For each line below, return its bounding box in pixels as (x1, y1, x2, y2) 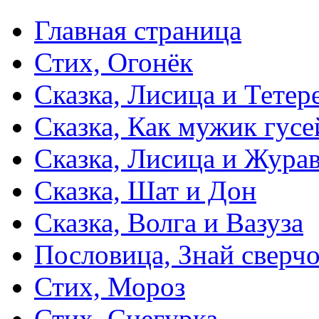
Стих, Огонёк (34, 47, 193, 78)
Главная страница (34, 15, 241, 46)
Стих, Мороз (34, 271, 185, 303)
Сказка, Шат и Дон (34, 175, 256, 206)
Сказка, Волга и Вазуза (34, 207, 303, 239)
